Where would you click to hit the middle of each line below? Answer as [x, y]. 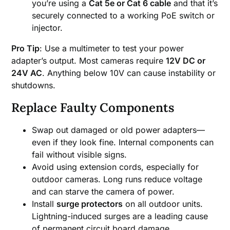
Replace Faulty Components [93, 107]
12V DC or [186, 60]
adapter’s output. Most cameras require [89, 60]
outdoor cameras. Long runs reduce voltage [117, 179]
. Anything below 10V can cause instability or [129, 73]
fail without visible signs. [80, 154]
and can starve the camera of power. [103, 191]
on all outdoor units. [163, 204]
